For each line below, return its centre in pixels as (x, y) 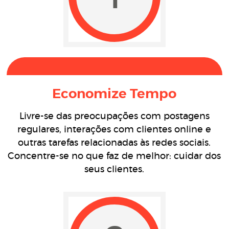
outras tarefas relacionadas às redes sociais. (114, 143)
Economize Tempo (114, 94)
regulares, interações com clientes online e (114, 130)
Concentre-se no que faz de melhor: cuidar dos (114, 156)
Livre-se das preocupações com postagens (114, 117)
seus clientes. (114, 170)
